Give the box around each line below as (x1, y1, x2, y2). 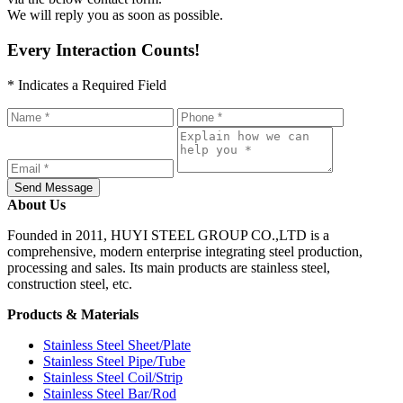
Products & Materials (7, 306, 139, 322)
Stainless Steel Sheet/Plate (43, 336, 191, 353)
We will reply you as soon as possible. (7, 7, 223, 23)
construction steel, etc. (7, 275, 132, 291)
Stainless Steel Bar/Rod (43, 385, 176, 401)
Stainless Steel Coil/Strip (43, 369, 183, 385)
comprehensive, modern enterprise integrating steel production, (7, 243, 363, 259)
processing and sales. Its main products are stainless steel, (7, 259, 330, 275)
